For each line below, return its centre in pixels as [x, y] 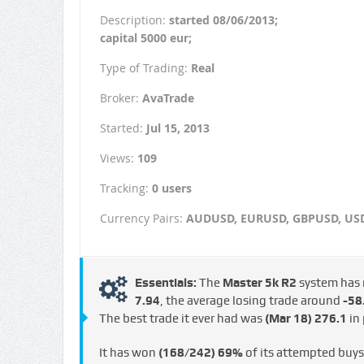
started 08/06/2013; [223, 20]
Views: [118, 158]
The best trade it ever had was [182, 319]
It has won [128, 353]
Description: [134, 20]
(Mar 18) [288, 319]
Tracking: [126, 188]
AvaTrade [168, 98]
